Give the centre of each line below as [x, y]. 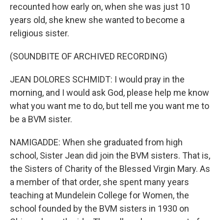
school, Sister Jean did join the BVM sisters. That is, [110, 155]
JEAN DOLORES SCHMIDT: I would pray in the [97, 79]
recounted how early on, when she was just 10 [100, 7]
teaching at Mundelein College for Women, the [99, 195]
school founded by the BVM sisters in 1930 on [99, 208]
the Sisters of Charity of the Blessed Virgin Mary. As [110, 169]
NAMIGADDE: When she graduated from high [96, 142]
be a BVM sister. [41, 119]
